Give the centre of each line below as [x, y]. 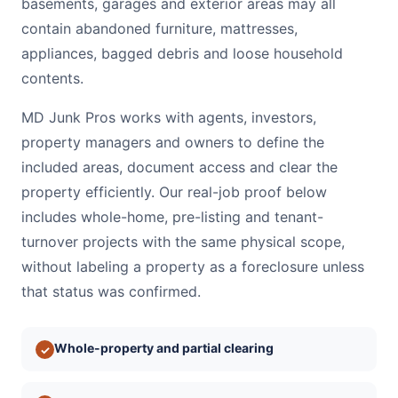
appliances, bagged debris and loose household [182, 53]
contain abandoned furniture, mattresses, [159, 28]
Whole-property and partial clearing [164, 348]
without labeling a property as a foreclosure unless [193, 267]
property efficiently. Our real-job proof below [174, 192]
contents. [52, 78]
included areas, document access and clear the [179, 167]
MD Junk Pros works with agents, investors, [169, 117]
